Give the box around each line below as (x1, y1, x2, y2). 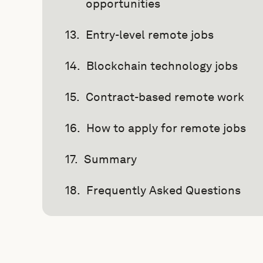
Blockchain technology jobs (86, 59, 238, 73)
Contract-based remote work (86, 90, 244, 104)
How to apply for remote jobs (86, 121, 246, 135)
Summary (84, 152, 137, 166)
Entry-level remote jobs (86, 28, 214, 42)
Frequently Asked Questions (86, 183, 241, 197)
